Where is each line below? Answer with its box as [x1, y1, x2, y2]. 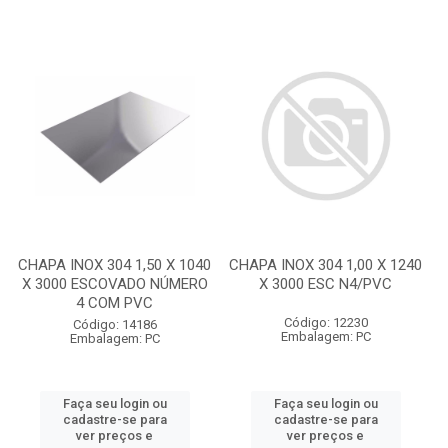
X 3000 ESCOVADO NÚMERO [21, 275, 208, 293]
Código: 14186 [72, 317, 157, 332]
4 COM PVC [76, 294, 153, 312]
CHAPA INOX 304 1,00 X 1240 [229, 256, 422, 274]
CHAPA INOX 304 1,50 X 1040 [18, 256, 211, 274]
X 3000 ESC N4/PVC [259, 275, 392, 293]
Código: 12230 [283, 315, 368, 330]
